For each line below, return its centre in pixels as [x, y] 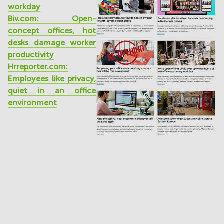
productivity [31, 54]
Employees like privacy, [52, 78]
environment [32, 102]
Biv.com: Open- [52, 18]
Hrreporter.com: [38, 66]
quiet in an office [52, 90]
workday [24, 6]
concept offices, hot [52, 30]
